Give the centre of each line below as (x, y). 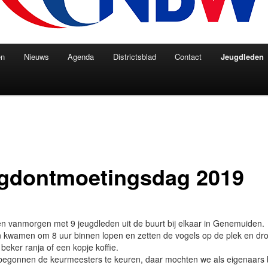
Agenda (81, 56)
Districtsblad (134, 56)
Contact (188, 56)
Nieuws (36, 56)
